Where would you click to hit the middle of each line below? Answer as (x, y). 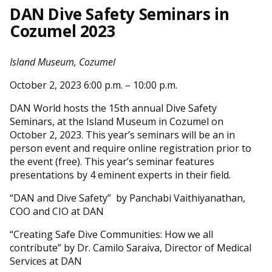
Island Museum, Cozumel (63, 62)
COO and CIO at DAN (57, 211)
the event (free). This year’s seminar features (112, 161)
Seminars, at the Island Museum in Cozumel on (117, 121)
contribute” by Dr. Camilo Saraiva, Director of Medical (131, 248)
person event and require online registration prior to (131, 148)
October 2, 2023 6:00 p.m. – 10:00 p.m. (93, 85)
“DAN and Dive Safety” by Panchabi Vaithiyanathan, (127, 198)
